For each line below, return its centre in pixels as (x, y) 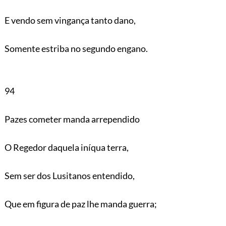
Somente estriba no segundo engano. (76, 48)
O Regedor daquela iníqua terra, (66, 147)
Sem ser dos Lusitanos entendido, (69, 175)
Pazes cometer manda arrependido (72, 119)
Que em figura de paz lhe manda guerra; (80, 204)
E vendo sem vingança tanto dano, (70, 20)
